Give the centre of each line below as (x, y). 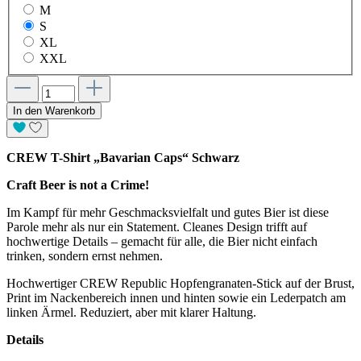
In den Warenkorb (54, 110)
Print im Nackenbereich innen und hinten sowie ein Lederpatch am (176, 298)
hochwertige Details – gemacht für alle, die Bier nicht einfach (162, 242)
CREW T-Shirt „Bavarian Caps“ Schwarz (123, 158)
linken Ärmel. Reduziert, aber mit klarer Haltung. (131, 313)
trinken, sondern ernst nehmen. (85, 256)
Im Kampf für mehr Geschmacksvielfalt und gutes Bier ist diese (168, 213)
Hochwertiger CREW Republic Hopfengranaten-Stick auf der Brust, (180, 284)
